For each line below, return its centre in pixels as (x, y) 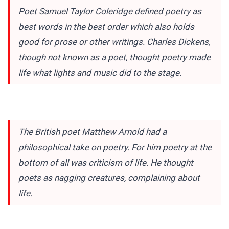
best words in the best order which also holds (106, 26)
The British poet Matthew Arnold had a (93, 132)
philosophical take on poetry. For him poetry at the (115, 147)
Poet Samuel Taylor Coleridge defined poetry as (110, 11)
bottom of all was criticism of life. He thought (106, 163)
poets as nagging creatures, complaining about (109, 178)
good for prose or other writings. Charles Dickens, (114, 42)
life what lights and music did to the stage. (101, 72)
